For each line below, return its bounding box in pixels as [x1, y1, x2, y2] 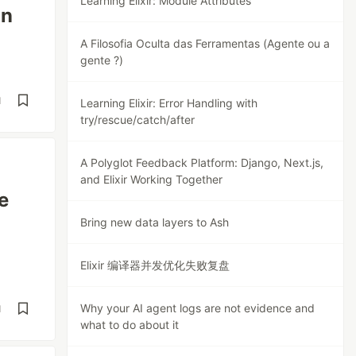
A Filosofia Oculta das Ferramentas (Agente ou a [80, 37, 331, 50]
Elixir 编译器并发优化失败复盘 [80, 258, 230, 272]
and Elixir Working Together [80, 172, 223, 186]
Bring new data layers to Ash [80, 215, 230, 229]
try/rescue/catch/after [80, 113, 195, 126]
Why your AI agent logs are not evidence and [80, 301, 315, 315]
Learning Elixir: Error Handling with [80, 96, 258, 110]
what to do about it [80, 318, 180, 331]
